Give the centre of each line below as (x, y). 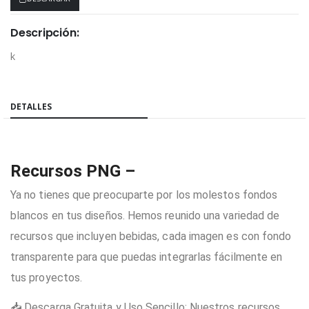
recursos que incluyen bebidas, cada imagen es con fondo (151, 236)
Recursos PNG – (73, 171)
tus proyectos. (47, 277)
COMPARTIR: (37, 79)
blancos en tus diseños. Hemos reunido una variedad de (145, 215)
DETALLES (31, 106)
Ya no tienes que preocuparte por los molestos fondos (144, 195)
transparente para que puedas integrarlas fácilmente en (147, 257)
